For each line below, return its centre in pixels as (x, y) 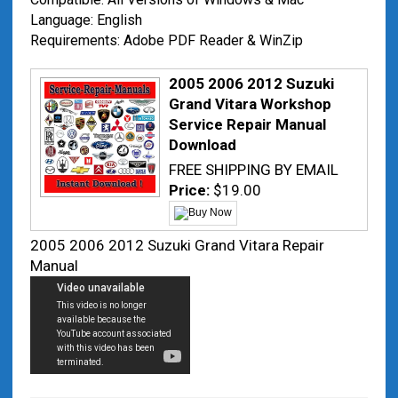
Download (202, 145)
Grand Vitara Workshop (250, 104)
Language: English (86, 20)
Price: (191, 190)
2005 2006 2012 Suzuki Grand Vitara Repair (177, 245)
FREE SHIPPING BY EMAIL (253, 170)
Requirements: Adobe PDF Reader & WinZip (166, 40)
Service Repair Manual (247, 124)
